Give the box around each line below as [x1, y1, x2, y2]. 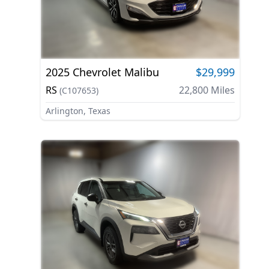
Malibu [124, 65, 159, 80]
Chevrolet [72, 65, 121, 80]
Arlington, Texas [45, 105, 110, 117]
